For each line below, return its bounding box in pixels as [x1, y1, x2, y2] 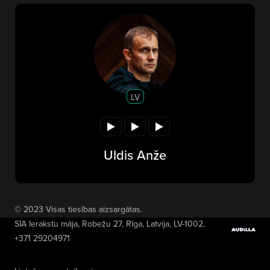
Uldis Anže [104, 145, 166, 164]
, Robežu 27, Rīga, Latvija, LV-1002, [78, 217, 205, 230]
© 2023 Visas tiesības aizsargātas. [14, 202, 142, 215]
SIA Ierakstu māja [14, 217, 78, 230]
